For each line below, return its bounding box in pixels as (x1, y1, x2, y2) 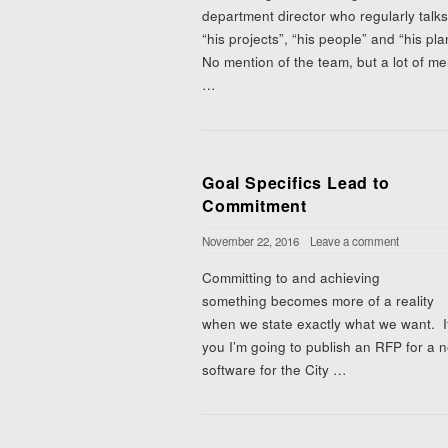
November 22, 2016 (202, 232, 299, 249)
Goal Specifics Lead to (202, 170, 390, 194)
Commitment (202, 193, 308, 217)
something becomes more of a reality (202, 290, 434, 310)
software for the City (202, 359, 329, 379)
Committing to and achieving (202, 267, 380, 287)
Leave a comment (310, 232, 399, 249)
